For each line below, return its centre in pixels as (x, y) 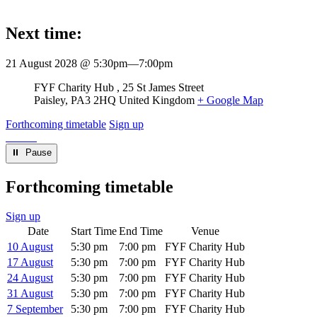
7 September (35, 309)
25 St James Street (163, 87)
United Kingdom (157, 100)
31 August (30, 294)
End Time (141, 231)
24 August (30, 278)
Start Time (94, 231)
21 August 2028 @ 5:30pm (67, 63)
